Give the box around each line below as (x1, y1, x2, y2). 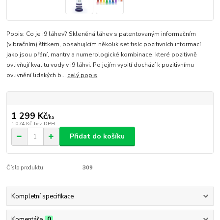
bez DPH (33, 119, 55, 127)
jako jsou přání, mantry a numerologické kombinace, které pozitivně (6, 51, 197, 59)
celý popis (67, 71, 98, 80)
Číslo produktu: (6, 164, 45, 172)
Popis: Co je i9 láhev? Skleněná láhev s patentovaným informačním (6, 30, 196, 38)
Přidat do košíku (70, 132, 125, 141)
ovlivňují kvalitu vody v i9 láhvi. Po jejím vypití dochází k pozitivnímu (6, 61, 194, 69)
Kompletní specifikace (11, 192, 74, 201)
